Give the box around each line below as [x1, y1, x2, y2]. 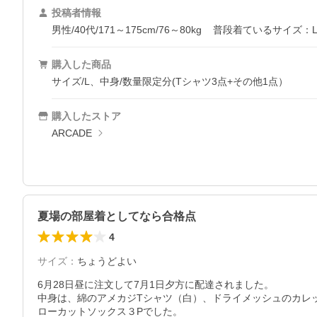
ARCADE [52, 127, 92, 139]
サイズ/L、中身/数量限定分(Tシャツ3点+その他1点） [52, 76, 288, 88]
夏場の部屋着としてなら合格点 [38, 210, 196, 223]
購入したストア [52, 110, 121, 122]
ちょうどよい [77, 255, 137, 267]
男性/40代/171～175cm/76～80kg [52, 24, 202, 36]
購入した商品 [52, 59, 111, 71]
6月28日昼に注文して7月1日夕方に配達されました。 [38, 279, 274, 291]
